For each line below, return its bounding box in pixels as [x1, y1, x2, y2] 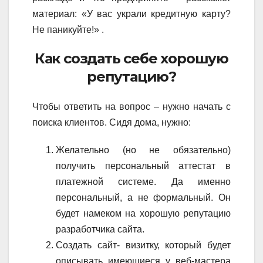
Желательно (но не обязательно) [56, 145, 231, 156]
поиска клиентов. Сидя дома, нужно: [32, 117, 191, 128]
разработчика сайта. [56, 224, 144, 235]
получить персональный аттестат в [56, 161, 231, 171]
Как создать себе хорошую [34, 50, 229, 68]
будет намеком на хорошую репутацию [56, 208, 231, 219]
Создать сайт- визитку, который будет [56, 240, 231, 251]
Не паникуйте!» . [32, 25, 104, 35]
